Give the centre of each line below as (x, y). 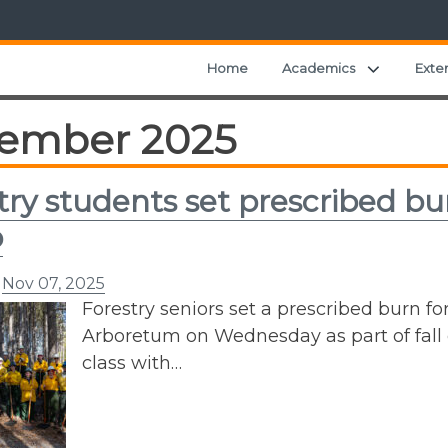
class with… (132, 363)
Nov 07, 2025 (53, 283)
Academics (319, 67)
